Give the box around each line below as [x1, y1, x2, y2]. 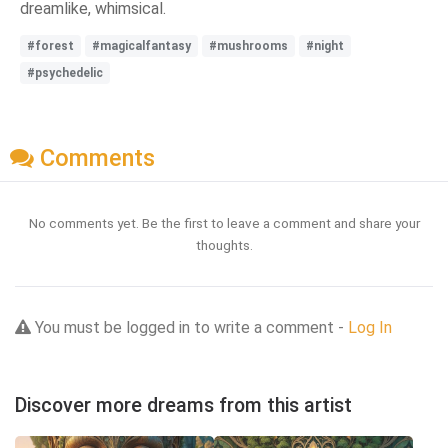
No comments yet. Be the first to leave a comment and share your [28, 215, 420, 232]
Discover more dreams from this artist [15, 394, 352, 418]
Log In [348, 318, 392, 338]
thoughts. [195, 237, 253, 254]
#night [306, 39, 344, 54]
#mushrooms [209, 39, 288, 54]
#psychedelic [27, 66, 103, 81]
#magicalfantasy [92, 39, 191, 54]
